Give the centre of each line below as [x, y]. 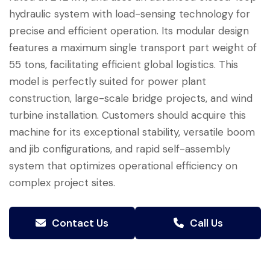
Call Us [205, 223]
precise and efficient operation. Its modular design [129, 31]
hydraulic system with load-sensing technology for [130, 14]
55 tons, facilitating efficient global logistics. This [124, 65]
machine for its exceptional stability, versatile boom [132, 132]
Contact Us [79, 223]
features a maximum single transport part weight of [133, 48]
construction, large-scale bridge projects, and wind [131, 99]
